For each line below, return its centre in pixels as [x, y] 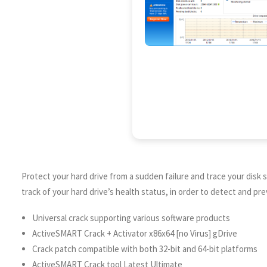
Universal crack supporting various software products [131, 218]
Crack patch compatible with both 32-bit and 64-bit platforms [145, 249]
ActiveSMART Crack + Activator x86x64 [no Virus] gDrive [135, 233]
